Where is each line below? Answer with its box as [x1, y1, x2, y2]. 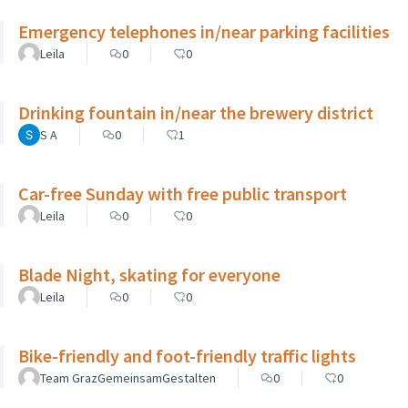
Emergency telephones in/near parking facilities [18, 19, 390, 43]
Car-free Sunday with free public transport [18, 181, 347, 205]
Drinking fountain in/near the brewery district [18, 100, 373, 124]
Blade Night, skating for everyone [18, 262, 280, 286]
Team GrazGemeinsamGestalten [40, 369, 216, 386]
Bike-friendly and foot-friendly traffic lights [18, 343, 356, 367]
